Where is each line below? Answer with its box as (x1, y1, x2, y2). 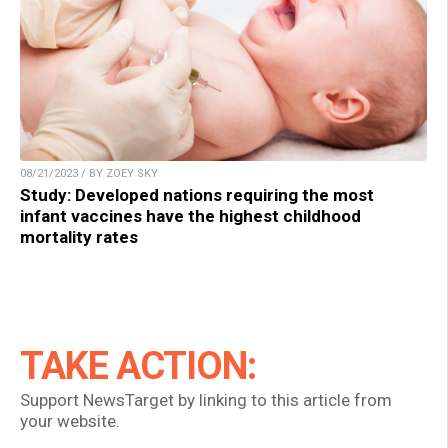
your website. (20, 410, 120, 431)
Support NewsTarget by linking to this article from (20, 389, 392, 410)
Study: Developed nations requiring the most (20, 184, 374, 205)
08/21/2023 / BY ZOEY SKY (20, 166, 158, 180)
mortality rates (20, 226, 138, 247)
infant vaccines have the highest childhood (20, 205, 361, 226)
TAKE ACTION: (20, 343, 256, 388)
